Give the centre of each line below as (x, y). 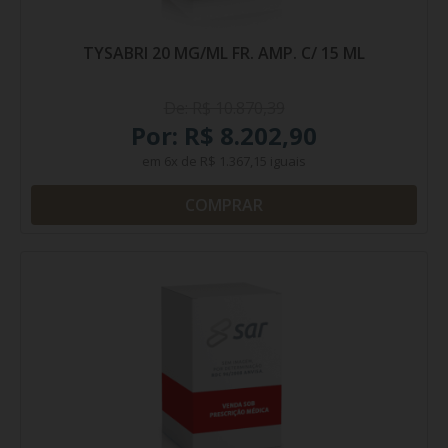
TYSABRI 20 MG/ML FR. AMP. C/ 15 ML (224, 53)
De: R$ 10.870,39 (224, 108)
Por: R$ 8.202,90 (224, 135)
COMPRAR (224, 205)
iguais (286, 161)
